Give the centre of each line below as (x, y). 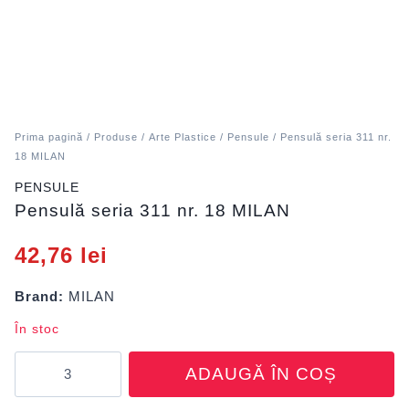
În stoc (37, 329)
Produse (116, 137)
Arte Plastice (183, 137)
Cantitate (44, 360)
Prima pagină (49, 137)
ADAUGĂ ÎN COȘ (262, 373)
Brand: (39, 296)
